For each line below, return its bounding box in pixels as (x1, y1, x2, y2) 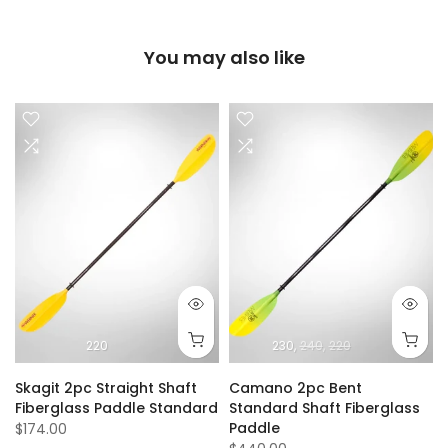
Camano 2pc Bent (229, 378, 362, 399)
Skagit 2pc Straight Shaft (15, 378, 197, 399)
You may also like (143, 44, 305, 70)
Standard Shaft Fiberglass (229, 398, 420, 419)
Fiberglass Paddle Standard (15, 398, 218, 419)
